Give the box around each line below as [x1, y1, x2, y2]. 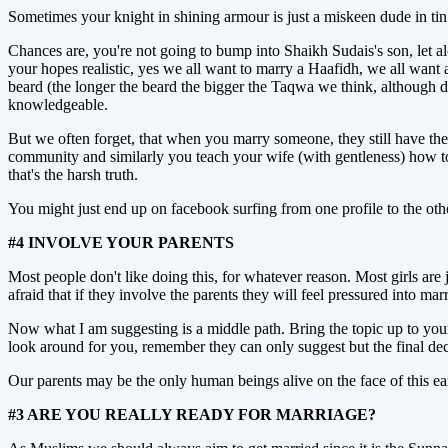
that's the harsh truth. [8, 165, 138, 183]
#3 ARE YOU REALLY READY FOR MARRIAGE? [8, 405, 376, 423]
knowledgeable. [8, 95, 108, 113]
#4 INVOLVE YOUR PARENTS [8, 233, 234, 251]
